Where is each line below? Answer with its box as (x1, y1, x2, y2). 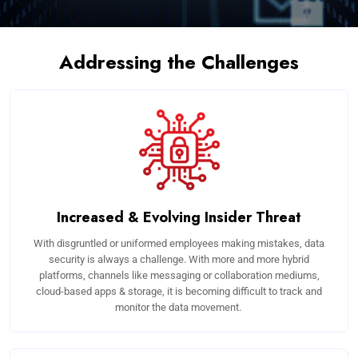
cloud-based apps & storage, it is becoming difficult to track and (36, 285, 322, 298)
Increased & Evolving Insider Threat (57, 207, 301, 229)
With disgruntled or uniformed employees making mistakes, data (34, 237, 324, 250)
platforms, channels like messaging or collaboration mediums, (38, 269, 320, 282)
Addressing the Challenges (59, 48, 299, 77)
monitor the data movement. (114, 301, 244, 314)
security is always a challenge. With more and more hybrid (49, 253, 309, 266)
